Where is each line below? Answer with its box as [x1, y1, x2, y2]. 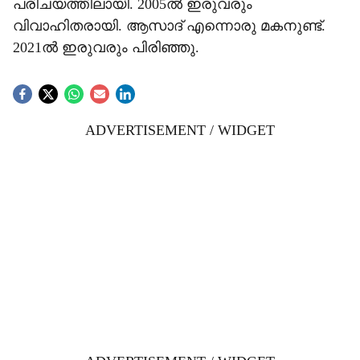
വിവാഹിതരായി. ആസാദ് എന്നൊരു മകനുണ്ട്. [13, 18, 325, 34]
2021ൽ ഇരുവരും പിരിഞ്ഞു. [13, 39, 199, 55]
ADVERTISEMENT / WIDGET [85, 122, 275, 138]
